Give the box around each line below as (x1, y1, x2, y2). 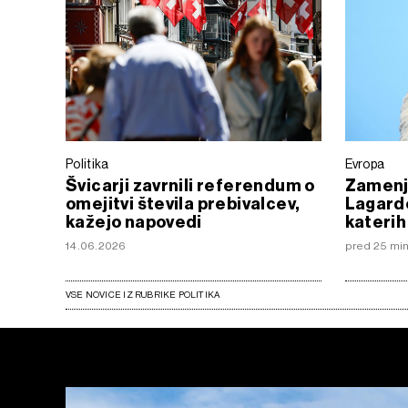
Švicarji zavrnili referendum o (66, 175, 315, 196)
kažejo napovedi (66, 211, 202, 232)
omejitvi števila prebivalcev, (66, 193, 301, 214)
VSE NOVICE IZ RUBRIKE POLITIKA (66, 289, 220, 300)
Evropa (344, 156, 385, 171)
